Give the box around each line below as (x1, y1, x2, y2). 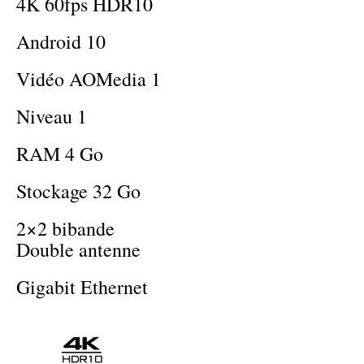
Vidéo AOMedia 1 (16, 66, 161, 93)
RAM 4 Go (16, 141, 103, 167)
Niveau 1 (16, 103, 87, 130)
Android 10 (16, 28, 106, 55)
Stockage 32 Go (16, 178, 141, 205)
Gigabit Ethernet (16, 274, 148, 301)
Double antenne (16, 236, 141, 263)
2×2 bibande (16, 215, 115, 242)
